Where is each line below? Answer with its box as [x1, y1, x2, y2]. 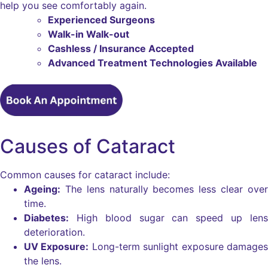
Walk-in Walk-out [48, 28, 129, 40]
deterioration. [24, 226, 85, 239]
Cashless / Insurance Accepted [48, 42, 194, 54]
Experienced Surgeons [48, 14, 155, 26]
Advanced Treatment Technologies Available [48, 57, 257, 69]
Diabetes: [24, 212, 69, 224]
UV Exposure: [24, 240, 89, 253]
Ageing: [24, 183, 60, 196]
